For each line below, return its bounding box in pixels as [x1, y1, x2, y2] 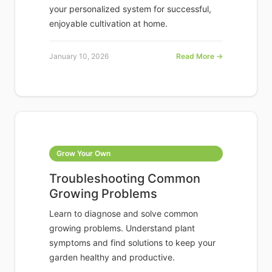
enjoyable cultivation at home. [49, 18, 168, 29]
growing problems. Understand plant [49, 223, 195, 234]
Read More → [176, 52, 223, 61]
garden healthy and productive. [49, 252, 175, 263]
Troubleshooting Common [49, 171, 200, 186]
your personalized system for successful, [49, 4, 211, 15]
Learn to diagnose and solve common [49, 208, 198, 219]
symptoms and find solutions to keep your [49, 237, 216, 248]
